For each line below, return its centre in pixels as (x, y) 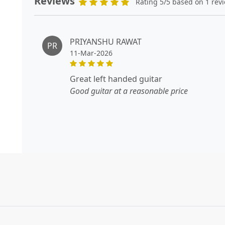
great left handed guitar (119, 79)
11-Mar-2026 (91, 53)
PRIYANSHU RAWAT (106, 41)
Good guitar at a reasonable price (129, 91)
